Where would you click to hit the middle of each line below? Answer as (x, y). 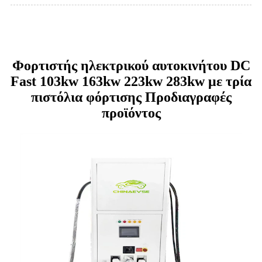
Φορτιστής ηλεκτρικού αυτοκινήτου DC (131, 66)
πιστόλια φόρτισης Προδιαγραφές (131, 97)
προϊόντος (131, 113)
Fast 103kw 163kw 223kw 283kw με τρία (131, 82)
